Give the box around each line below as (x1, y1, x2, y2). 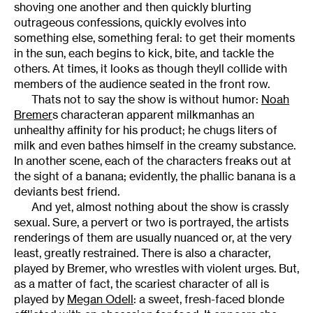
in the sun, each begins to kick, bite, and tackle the (14, 45, 274, 60)
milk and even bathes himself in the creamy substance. (14, 138, 296, 152)
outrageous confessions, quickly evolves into (14, 15, 247, 29)
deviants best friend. (14, 184, 119, 198)
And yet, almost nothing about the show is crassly (31, 199, 289, 214)
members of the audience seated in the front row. (14, 76, 270, 91)
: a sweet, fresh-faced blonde (133, 291, 284, 306)
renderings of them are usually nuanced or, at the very (14, 230, 291, 245)
